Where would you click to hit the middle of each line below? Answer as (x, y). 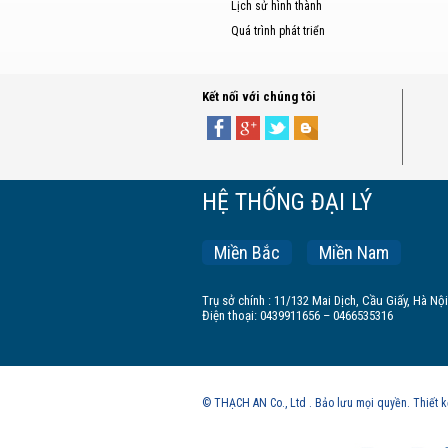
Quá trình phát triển (278, 31)
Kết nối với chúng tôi (259, 96)
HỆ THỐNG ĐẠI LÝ (287, 202)
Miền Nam (354, 252)
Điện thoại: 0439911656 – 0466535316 (297, 315)
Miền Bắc (247, 252)
